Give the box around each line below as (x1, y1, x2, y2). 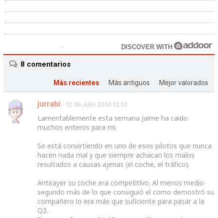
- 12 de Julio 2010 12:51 (61, 101, 127, 109)
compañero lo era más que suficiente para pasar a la (37, 197, 204, 206)
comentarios (24, 60, 71, 69)
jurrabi (37, 99, 60, 109)
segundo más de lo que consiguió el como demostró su (37, 187, 214, 197)
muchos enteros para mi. (37, 123, 117, 132)
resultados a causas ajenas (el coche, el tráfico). (37, 160, 190, 169)
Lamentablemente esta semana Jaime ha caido (37, 113, 188, 123)
